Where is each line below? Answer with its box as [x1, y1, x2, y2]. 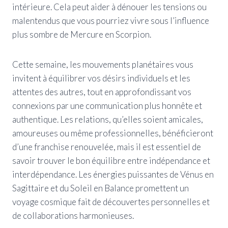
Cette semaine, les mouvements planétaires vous [12, 59, 193, 70]
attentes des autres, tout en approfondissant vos [12, 86, 191, 97]
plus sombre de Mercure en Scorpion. [12, 28, 151, 40]
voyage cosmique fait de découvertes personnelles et [12, 196, 210, 207]
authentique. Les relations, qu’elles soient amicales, [12, 113, 203, 125]
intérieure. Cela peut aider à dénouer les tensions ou [12, 1, 207, 12]
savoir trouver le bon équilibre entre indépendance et [12, 155, 210, 166]
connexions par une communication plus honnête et [12, 100, 202, 111]
